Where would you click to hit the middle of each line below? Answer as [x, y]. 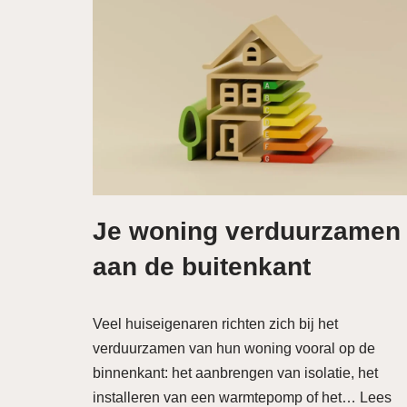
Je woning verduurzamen [247, 231]
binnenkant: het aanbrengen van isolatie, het [235, 373]
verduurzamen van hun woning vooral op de [234, 348]
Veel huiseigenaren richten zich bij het [215, 324]
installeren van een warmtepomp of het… [226, 397]
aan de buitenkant [202, 267]
